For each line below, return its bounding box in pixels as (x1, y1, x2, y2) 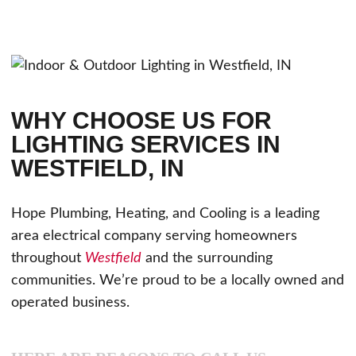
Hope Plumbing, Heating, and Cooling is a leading (10, 206, 319, 221)
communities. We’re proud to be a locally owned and (10, 273, 344, 288)
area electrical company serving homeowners (10, 228, 297, 243)
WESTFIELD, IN (10, 154, 184, 181)
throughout (10, 250, 85, 265)
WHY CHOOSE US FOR (10, 106, 272, 133)
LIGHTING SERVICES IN (10, 130, 281, 157)
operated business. (10, 295, 130, 310)
